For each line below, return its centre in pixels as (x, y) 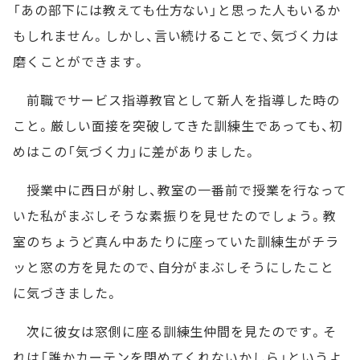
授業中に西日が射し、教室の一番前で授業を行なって (180, 190)
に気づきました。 (66, 293)
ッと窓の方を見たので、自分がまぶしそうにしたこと (174, 267)
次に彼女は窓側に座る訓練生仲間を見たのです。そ (175, 331)
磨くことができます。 (80, 61)
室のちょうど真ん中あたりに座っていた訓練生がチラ (176, 241)
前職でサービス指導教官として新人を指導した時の (177, 100)
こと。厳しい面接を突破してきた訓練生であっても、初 (178, 126)
